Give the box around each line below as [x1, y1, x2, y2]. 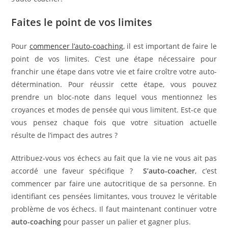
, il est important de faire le [123, 41, 217, 51]
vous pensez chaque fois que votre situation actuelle [11, 118, 217, 128]
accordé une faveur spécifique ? [11, 166, 144, 176]
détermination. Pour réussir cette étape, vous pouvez [11, 79, 217, 90]
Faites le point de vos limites [11, 15, 153, 30]
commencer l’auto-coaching [29, 41, 123, 51]
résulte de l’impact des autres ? [11, 130, 118, 140]
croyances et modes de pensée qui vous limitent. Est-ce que [11, 105, 217, 115]
